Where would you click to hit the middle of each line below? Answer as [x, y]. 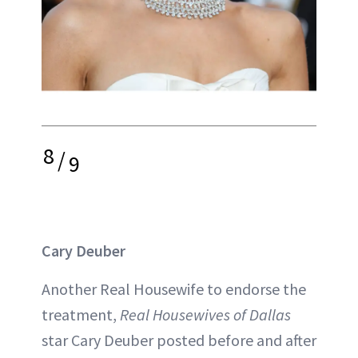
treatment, [81, 314]
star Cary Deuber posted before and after [179, 340]
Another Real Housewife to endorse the [174, 288]
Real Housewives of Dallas [205, 314]
